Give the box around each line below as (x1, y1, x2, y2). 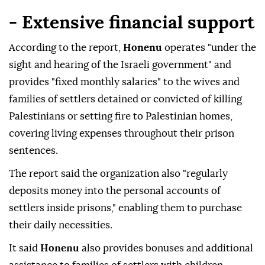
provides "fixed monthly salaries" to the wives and (9, 77, 240, 88)
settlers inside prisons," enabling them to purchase (9, 203, 242, 214)
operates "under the (164, 43, 256, 53)
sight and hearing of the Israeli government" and (9, 60, 231, 70)
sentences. (9, 146, 58, 156)
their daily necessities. (9, 220, 112, 231)
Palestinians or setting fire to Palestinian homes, (9, 111, 232, 122)
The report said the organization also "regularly (9, 169, 228, 179)
